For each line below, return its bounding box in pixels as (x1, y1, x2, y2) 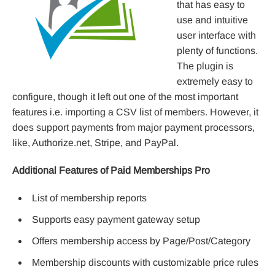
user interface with (177, 29, 256, 41)
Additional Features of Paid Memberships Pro (12, 165, 210, 176)
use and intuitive (177, 14, 248, 25)
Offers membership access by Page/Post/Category (32, 235, 250, 246)
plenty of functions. (177, 45, 258, 56)
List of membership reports (32, 192, 147, 203)
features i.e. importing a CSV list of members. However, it (12, 106, 258, 117)
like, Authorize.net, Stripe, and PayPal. (12, 137, 179, 148)
